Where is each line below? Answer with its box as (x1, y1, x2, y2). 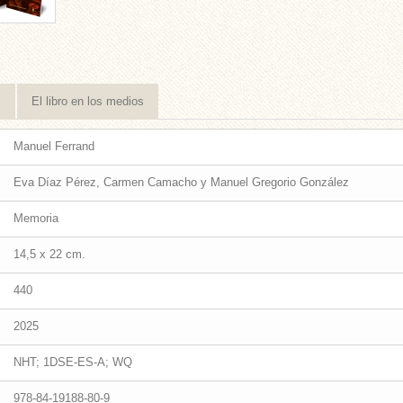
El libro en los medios (31, 94, 144, 108)
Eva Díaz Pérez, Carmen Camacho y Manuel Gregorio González (13, 175, 349, 189)
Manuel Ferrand (13, 139, 94, 153)
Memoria (13, 211, 58, 225)
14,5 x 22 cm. (13, 247, 85, 261)
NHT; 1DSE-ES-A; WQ (13, 355, 132, 369)
